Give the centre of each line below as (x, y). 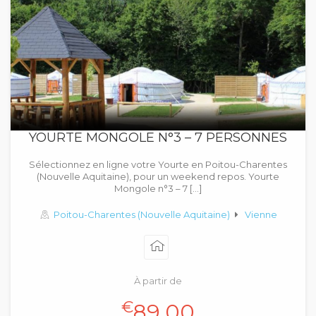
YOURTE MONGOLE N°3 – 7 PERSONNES (158, 138)
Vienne (261, 214)
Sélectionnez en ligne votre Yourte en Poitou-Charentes (158, 164)
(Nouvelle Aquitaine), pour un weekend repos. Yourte (158, 176)
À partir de (158, 281)
